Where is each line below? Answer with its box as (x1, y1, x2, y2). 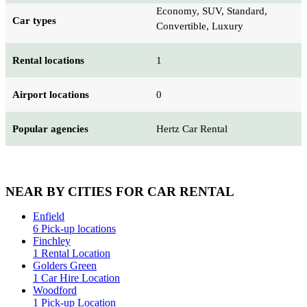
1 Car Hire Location (33, 272, 120, 284)
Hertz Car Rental (156, 123, 228, 134)
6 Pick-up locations (33, 223, 116, 235)
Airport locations (12, 88, 89, 100)
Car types (12, 14, 56, 26)
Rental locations (12, 54, 84, 66)
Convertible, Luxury (156, 20, 243, 32)
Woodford (33, 284, 77, 297)
